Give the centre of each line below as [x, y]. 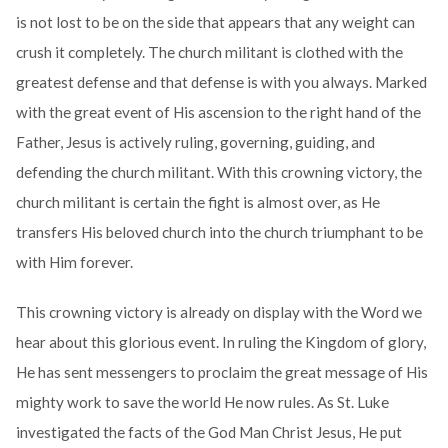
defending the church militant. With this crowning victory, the [218, 172]
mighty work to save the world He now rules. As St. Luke [202, 402]
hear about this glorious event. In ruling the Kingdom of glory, [220, 342]
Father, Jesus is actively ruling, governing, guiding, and [195, 142]
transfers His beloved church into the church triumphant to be [219, 232]
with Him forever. [74, 262]
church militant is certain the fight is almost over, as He [197, 202]
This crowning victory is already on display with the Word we [218, 312]
